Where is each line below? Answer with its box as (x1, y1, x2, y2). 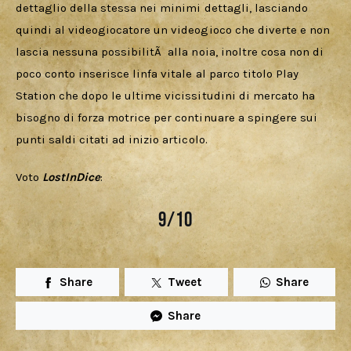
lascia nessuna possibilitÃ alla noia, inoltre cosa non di (16, 45, 327, 60)
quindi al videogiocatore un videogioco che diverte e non (16, 23, 333, 38)
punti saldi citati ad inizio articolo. (16, 132, 208, 147)
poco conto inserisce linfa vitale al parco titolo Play (16, 67, 302, 81)
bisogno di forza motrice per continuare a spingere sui (16, 110, 320, 125)
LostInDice (42, 169, 101, 184)
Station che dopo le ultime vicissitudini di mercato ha (16, 89, 318, 103)
